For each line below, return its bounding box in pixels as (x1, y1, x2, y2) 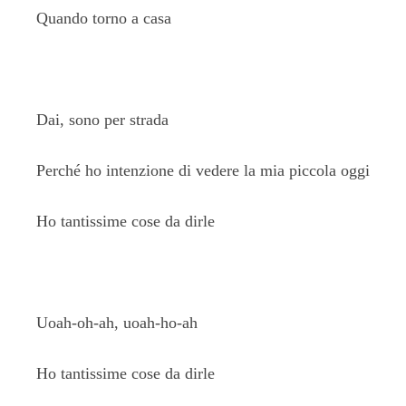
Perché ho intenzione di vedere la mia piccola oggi (36, 161, 370, 179)
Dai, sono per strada (36, 111, 169, 129)
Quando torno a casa (36, 9, 171, 27)
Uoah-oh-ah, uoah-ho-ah (36, 314, 198, 332)
